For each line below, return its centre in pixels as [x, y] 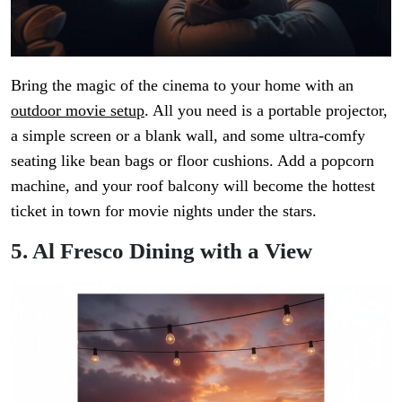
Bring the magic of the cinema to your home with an [182, 85]
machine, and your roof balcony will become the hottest [193, 185]
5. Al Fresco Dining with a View [162, 250]
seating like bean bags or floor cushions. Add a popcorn [192, 160]
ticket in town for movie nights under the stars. [164, 210]
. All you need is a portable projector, [266, 110]
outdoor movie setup [78, 110]
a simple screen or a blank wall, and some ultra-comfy [188, 135]
